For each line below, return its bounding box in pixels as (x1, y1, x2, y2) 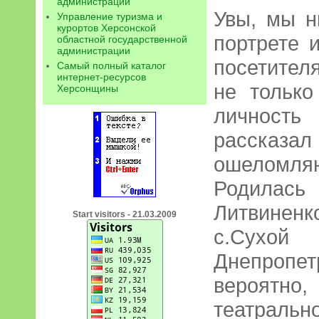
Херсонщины (57, 83, 118, 95)
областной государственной (57, 33, 187, 46)
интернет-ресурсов (57, 71, 146, 83)
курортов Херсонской (57, 22, 156, 34)
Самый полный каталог (57, 60, 166, 72)
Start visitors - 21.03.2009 (73, 209, 177, 220)
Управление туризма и (57, 11, 162, 23)
